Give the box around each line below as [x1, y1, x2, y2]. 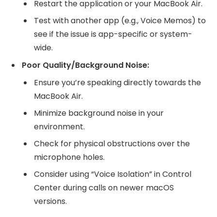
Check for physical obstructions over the [34, 138, 190, 149]
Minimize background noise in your [34, 107, 164, 119]
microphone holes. [34, 151, 105, 163]
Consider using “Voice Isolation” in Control [34, 168, 191, 180]
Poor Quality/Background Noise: [22, 59, 149, 71]
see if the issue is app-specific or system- [34, 28, 192, 40]
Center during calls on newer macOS [34, 182, 174, 193]
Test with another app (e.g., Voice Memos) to [34, 15, 206, 26]
